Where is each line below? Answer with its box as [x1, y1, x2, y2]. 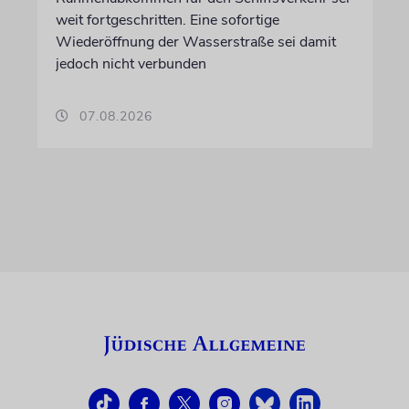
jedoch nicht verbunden [55, 53, 206, 74]
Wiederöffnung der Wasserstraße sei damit [55, 31, 336, 52]
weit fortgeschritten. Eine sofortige [55, 9, 279, 30]
